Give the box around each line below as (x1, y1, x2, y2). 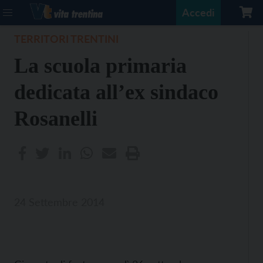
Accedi (182, 6, 215, 19)
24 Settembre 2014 (14, 195, 104, 208)
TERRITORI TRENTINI (14, 32, 119, 45)
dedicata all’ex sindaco (14, 80, 218, 104)
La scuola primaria (14, 54, 187, 77)
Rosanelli (14, 107, 97, 130)
